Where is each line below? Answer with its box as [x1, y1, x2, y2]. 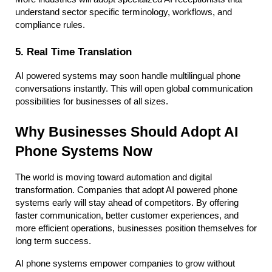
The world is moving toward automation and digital [15, 172, 212, 182]
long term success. [15, 236, 91, 246]
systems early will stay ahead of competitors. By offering [15, 197, 239, 208]
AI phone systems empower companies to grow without [15, 258, 235, 268]
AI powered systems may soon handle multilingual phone [15, 70, 240, 81]
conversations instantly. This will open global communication [15, 83, 253, 93]
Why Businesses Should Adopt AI [15, 123, 238, 140]
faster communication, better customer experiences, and [15, 210, 239, 220]
